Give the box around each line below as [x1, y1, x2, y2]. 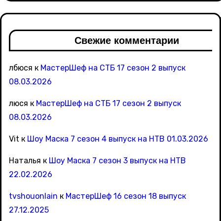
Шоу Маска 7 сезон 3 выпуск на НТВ [49, 156, 186, 166]
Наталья [9, 156, 41, 166]
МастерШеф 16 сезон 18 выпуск [66, 191, 186, 201]
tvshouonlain [9, 191, 58, 201]
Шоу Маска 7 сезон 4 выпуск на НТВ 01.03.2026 [27, 134, 208, 144]
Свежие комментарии [74, 35, 179, 46]
